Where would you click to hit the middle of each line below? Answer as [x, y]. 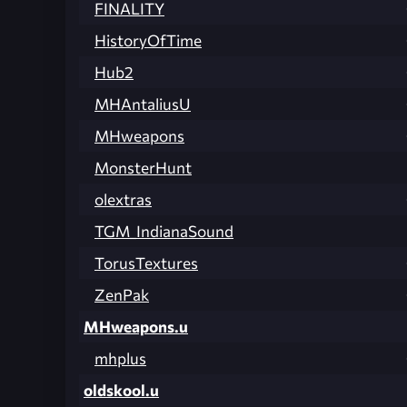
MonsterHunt [143, 168]
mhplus [120, 359]
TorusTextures [146, 263]
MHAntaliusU [143, 104]
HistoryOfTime [148, 41]
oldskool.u [121, 391]
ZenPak [122, 295]
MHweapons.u [136, 327]
